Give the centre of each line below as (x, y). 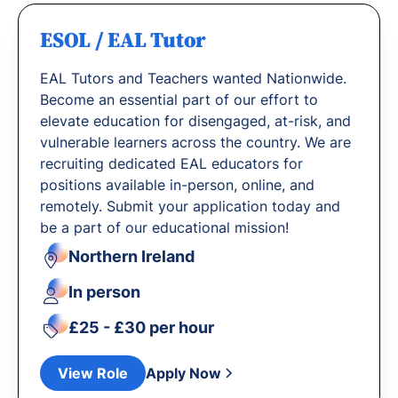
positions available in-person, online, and (177, 185)
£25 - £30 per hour (141, 327)
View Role (93, 373)
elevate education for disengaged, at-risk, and (195, 121)
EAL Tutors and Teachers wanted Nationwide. (193, 78)
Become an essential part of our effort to (179, 99)
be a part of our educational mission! (164, 227)
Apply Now (183, 373)
